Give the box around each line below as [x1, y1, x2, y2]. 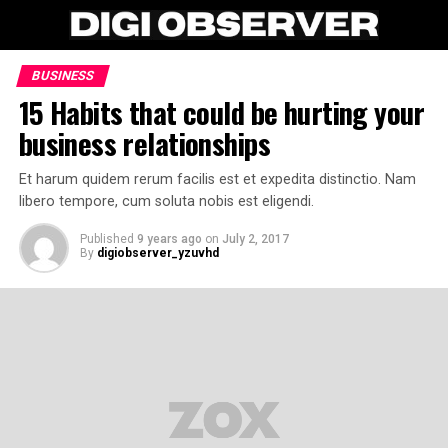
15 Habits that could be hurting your [18, 91, 425, 133]
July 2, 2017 [221, 232, 289, 246]
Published [79, 232, 134, 246]
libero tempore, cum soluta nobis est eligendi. [18, 193, 314, 210]
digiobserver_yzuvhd [96, 246, 219, 260]
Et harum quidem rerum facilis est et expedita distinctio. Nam [18, 171, 416, 188]
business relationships [18, 122, 270, 164]
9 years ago [136, 232, 202, 246]
